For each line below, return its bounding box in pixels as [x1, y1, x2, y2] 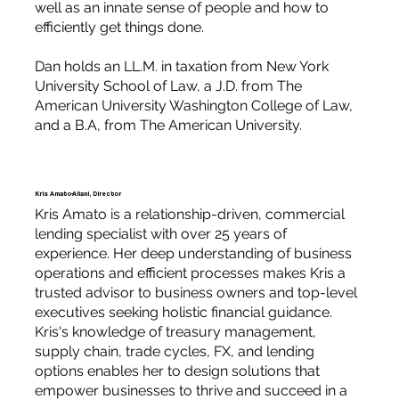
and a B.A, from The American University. [34, 116, 302, 134]
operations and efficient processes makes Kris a [34, 264, 346, 281]
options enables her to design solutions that [34, 362, 320, 379]
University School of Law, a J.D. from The [34, 77, 302, 94]
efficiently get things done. [34, 18, 204, 36]
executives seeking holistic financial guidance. [34, 303, 332, 321]
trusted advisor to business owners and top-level [34, 283, 357, 301]
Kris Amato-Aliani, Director [35, 190, 122, 199]
